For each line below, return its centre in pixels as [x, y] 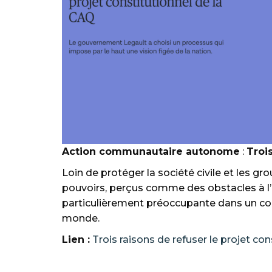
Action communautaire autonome [151, 151]
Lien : [76, 239]
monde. [82, 218]
